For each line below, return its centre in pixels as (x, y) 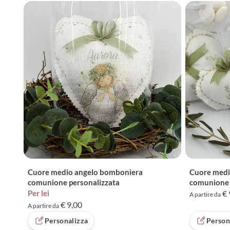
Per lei (39, 193)
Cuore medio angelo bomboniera (85, 172)
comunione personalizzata (74, 183)
